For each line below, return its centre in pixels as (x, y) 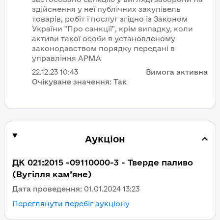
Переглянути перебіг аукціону (71, 204)
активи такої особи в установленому (104, 39)
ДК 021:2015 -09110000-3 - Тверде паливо (103, 162)
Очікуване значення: (72, 82)
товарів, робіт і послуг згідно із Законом (110, 19)
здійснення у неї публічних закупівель (106, 9)
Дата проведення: (47, 189)
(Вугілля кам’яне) (52, 174)
